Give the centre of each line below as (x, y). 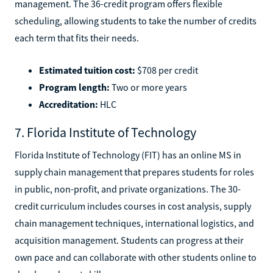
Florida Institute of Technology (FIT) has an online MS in (128, 154)
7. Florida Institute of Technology (105, 132)
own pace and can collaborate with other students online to (136, 257)
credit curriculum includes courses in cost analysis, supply (133, 206)
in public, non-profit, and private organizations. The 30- (128, 189)
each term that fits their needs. (77, 37)
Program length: (74, 87)
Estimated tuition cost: (87, 70)
